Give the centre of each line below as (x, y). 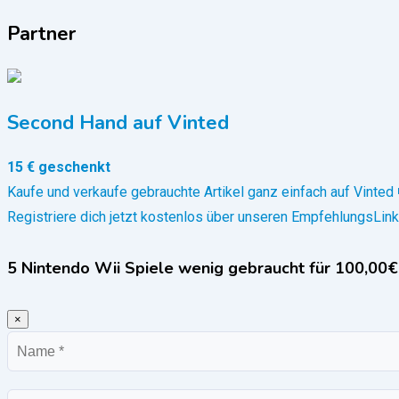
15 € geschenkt (59, 167)
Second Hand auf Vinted (118, 123)
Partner (41, 34)
